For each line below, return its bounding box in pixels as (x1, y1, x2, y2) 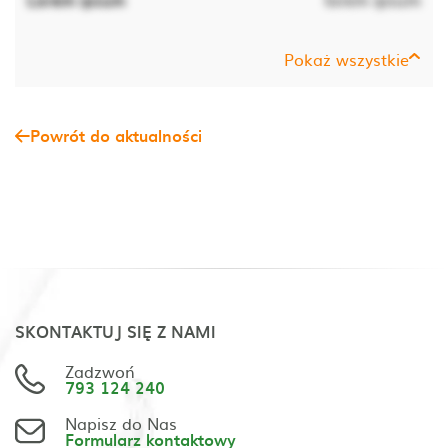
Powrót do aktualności (30, 123, 202, 147)
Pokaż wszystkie (284, 47, 409, 71)
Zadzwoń (65, 359, 135, 383)
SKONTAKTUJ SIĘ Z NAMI (15, 319, 216, 343)
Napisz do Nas (65, 411, 177, 435)
